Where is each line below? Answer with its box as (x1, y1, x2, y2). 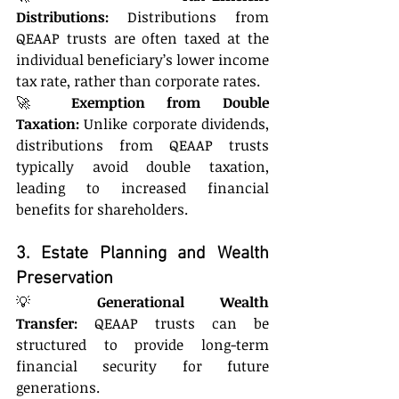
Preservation (16, 267, 113, 289)
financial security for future (16, 355, 269, 376)
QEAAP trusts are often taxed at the (16, 28, 269, 48)
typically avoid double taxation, (16, 156, 269, 176)
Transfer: (16, 313, 77, 333)
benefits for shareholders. (16, 199, 188, 219)
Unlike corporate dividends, (79, 113, 269, 134)
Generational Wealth (97, 291, 270, 312)
